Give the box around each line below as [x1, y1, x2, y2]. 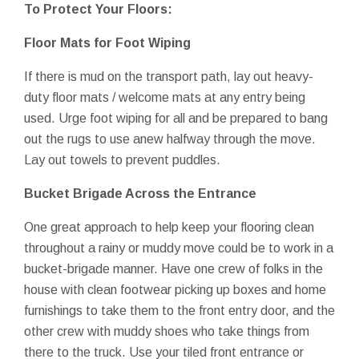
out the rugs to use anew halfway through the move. [24, 131, 316, 146]
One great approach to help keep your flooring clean [24, 220, 314, 234]
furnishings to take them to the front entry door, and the [24, 303, 335, 317]
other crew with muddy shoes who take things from [24, 324, 309, 338]
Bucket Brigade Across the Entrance [24, 186, 256, 200]
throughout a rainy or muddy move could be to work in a [24, 240, 333, 255]
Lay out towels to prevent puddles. [24, 152, 220, 167]
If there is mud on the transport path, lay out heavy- [24, 69, 313, 83]
